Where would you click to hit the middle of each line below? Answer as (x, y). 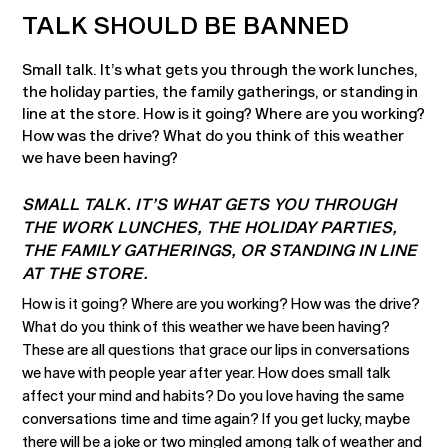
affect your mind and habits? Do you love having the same (213, 395)
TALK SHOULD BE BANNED (186, 24)
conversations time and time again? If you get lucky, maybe (216, 418)
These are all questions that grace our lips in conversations (216, 349)
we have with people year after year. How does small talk (206, 372)
